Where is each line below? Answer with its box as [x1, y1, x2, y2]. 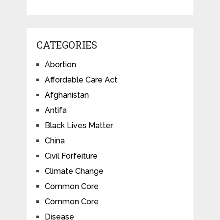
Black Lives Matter [44, 120, 113, 130]
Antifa [44, 105, 67, 115]
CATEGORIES [36, 38, 97, 51]
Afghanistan [44, 90, 89, 100]
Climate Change [44, 166, 104, 176]
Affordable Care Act [44, 75, 117, 84]
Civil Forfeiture [44, 151, 98, 161]
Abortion [44, 59, 76, 69]
